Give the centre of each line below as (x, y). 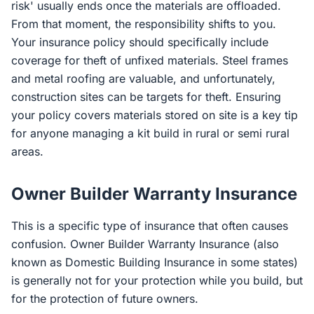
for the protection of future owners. (105, 299)
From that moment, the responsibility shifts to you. (144, 24)
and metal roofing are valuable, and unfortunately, (143, 78)
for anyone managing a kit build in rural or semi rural (150, 133)
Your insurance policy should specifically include (140, 42)
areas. (27, 151)
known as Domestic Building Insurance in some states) (155, 262)
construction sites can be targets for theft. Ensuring (146, 97)
